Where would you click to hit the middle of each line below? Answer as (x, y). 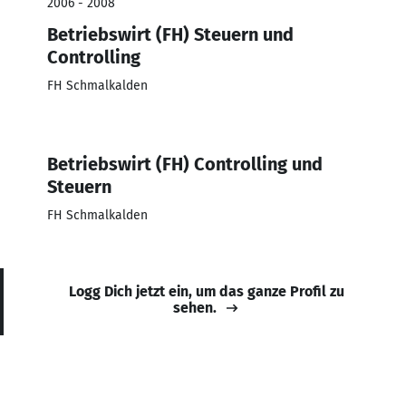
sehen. (195, 307)
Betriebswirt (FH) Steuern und (170, 34)
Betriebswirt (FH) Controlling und (185, 164)
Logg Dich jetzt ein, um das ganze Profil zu (207, 291)
